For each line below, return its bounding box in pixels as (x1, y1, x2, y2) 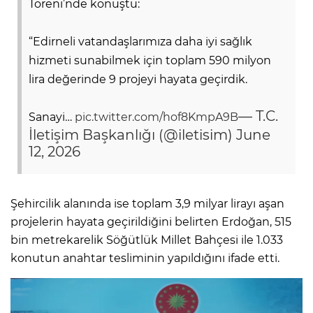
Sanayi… (29, 110, 75, 124)
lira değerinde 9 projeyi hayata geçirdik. (29, 72, 247, 86)
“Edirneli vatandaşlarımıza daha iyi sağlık (29, 34, 252, 48)
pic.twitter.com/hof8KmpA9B (75, 110, 238, 124)
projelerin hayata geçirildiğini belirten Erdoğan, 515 (10, 214, 291, 228)
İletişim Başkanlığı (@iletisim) (29, 126, 236, 143)
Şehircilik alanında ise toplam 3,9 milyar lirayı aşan (10, 196, 284, 210)
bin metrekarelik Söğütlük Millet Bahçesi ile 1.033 (10, 233, 283, 247)
